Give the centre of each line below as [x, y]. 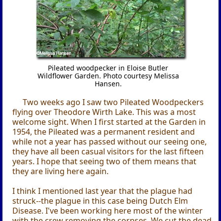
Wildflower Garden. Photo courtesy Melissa [108, 75]
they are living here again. [61, 171]
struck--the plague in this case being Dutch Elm [100, 201]
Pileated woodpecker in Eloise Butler [108, 68]
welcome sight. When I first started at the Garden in [109, 122]
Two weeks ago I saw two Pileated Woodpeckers [113, 102]
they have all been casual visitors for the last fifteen [108, 151]
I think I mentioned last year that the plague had [103, 191]
